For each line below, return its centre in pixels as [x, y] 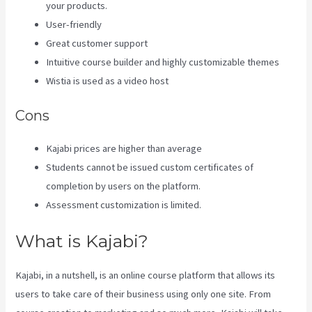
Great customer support [97, 44]
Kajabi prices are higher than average [124, 148]
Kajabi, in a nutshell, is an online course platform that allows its [146, 275]
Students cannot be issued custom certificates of [150, 167]
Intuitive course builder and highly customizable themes [163, 62]
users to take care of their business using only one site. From [143, 294]
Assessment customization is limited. [124, 204]
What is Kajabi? [82, 241]
